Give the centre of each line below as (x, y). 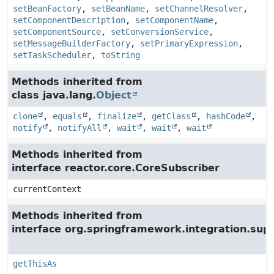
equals (67, 116)
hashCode (226, 116)
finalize (117, 116)
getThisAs (35, 264)
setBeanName (118, 9)
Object (114, 95)
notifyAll (80, 128)
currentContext (47, 189)
